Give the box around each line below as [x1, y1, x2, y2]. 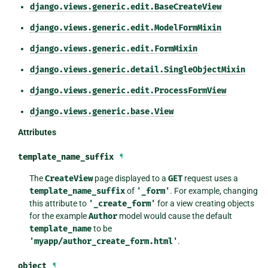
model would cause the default [117, 211, 233, 221]
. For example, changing [170, 185, 258, 196]
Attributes [17, 127, 56, 137]
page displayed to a [93, 173, 169, 183]
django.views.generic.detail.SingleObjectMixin [29, 64, 245, 75]
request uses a [182, 173, 239, 183]
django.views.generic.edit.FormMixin [29, 43, 197, 54]
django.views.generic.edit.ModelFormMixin [29, 22, 221, 33]
